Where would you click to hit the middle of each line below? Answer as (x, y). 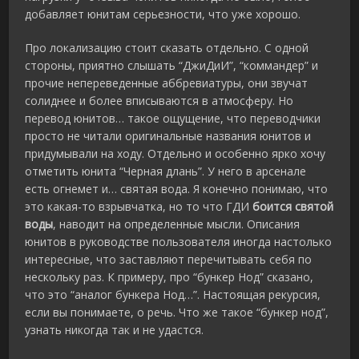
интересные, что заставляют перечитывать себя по (169, 260)
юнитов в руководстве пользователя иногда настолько (179, 242)
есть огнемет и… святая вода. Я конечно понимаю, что (177, 189)
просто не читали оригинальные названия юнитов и (168, 136)
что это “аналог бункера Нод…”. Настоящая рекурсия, (173, 295)
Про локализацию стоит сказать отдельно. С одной (167, 48)
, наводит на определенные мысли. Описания (177, 224)
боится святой (293, 207)
